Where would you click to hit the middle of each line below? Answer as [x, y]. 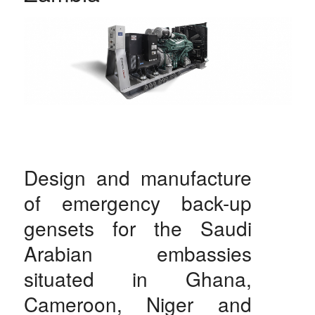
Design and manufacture [138, 178]
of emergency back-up [138, 203]
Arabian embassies [138, 253]
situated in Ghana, [138, 279]
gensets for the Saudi [138, 228]
